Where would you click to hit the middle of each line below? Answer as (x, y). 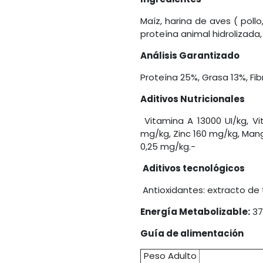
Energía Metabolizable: (195, 212)
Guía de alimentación (192, 234)
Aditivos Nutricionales (193, 99)
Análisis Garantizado (190, 56)
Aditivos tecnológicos (194, 168)
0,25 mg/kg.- (168, 147)
